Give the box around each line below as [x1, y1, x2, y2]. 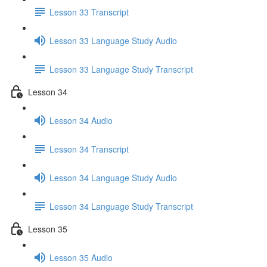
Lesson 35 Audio [49, 251, 113, 263]
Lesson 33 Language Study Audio [49, 34, 177, 46]
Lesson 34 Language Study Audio [49, 171, 177, 184]
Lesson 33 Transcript [49, 5, 129, 18]
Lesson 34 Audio [49, 114, 113, 126]
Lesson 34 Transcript [49, 142, 129, 155]
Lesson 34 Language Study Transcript [49, 200, 193, 212]
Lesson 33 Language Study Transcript [49, 63, 193, 75]
